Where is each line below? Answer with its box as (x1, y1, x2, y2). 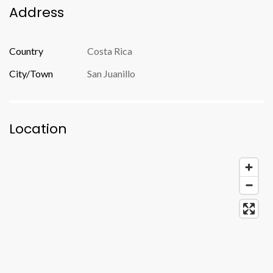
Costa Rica (87, 45, 132, 57)
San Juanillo (87, 68, 135, 79)
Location (9, 119, 67, 138)
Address (9, 3, 64, 22)
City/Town (9, 68, 53, 79)
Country (9, 45, 43, 57)
